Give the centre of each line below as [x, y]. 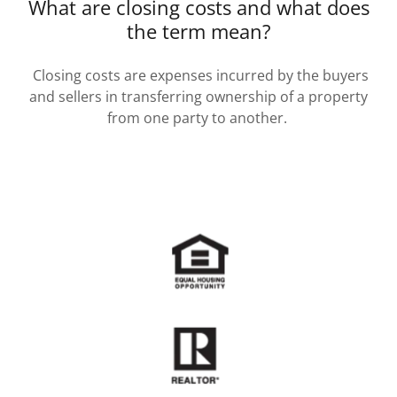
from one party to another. [198, 118]
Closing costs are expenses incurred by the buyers [198, 75]
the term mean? [198, 31]
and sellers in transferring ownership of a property [198, 97]
